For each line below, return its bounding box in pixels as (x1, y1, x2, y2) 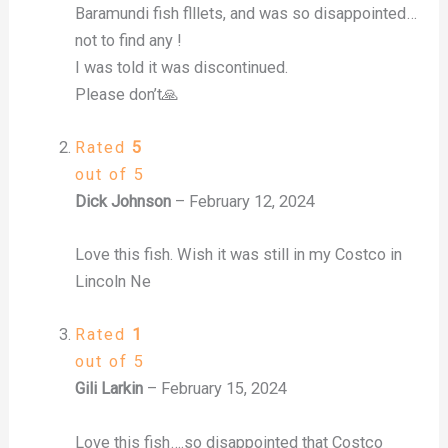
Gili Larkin (74, 379, 147, 399)
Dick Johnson (74, 191, 175, 211)
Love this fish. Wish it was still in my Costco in (74, 245, 402, 265)
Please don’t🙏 (74, 84, 178, 104)
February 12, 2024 (188, 191, 315, 211)
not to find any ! (74, 30, 182, 50)
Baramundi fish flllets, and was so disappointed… (74, 3, 417, 23)
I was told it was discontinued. (74, 57, 288, 77)
